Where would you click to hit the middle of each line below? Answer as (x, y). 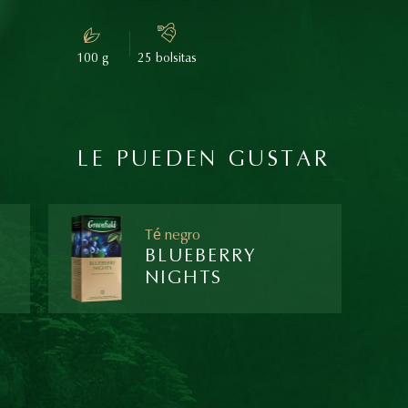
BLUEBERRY (201, 256)
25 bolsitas (167, 58)
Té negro (173, 235)
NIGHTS (184, 278)
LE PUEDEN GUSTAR (204, 160)
